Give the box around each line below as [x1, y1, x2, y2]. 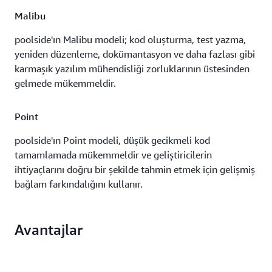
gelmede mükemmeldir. [15, 77, 116, 89]
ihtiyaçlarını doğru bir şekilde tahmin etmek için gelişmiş [15, 163, 255, 175]
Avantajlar [15, 221, 83, 238]
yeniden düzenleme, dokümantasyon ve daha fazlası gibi [15, 48, 255, 60]
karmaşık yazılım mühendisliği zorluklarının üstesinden [15, 63, 250, 75]
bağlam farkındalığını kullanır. [15, 178, 143, 190]
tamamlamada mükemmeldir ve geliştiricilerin [15, 149, 212, 161]
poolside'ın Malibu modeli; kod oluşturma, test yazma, [15, 33, 246, 46]
